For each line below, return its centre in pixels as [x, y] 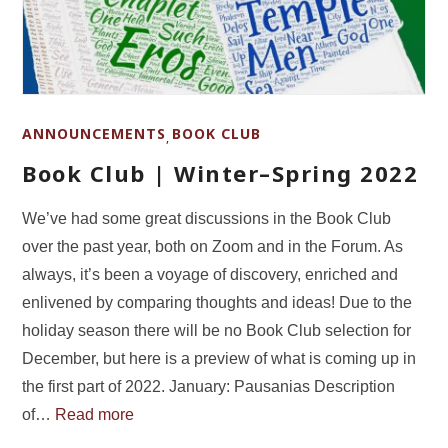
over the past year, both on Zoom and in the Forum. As [213, 246]
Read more [95, 414]
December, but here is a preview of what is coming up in [219, 358]
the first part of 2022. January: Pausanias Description [209, 386]
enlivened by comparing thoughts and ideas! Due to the [217, 302]
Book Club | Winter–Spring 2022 [220, 173]
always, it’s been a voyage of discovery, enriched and [210, 274]
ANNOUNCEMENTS [94, 134]
